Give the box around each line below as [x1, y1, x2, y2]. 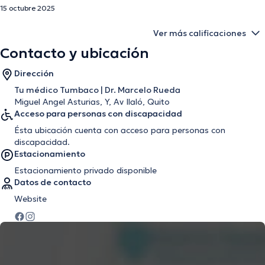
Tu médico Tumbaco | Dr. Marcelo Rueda [14, 85, 180, 95]
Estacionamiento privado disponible [14, 165, 157, 176]
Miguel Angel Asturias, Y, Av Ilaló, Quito [14, 96, 170, 107]
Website [14, 193, 47, 204]
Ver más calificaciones [153, 28, 246, 38]
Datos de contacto [14, 177, 91, 188]
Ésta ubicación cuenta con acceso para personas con [14, 125, 225, 135]
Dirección [14, 68, 54, 79]
